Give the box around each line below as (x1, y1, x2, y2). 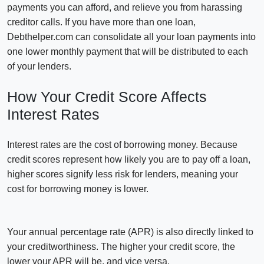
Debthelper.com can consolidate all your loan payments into (7, 31, 256, 42)
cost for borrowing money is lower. (7, 183, 148, 194)
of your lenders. (7, 61, 71, 71)
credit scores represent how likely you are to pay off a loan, (7, 154, 250, 164)
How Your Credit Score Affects (7, 88, 207, 105)
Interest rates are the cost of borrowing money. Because (7, 139, 237, 150)
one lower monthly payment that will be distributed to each (7, 46, 248, 57)
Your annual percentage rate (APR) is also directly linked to (7, 226, 253, 237)
